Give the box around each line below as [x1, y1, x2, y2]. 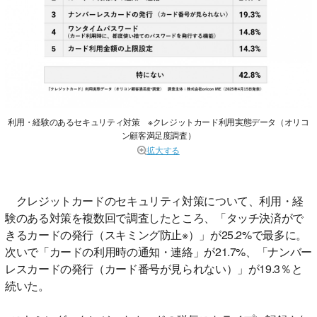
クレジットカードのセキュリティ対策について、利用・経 [5, 192, 304, 209]
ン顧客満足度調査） [121, 128, 196, 141]
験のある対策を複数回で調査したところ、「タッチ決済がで [5, 209, 304, 226]
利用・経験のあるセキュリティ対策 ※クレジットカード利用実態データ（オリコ [8, 115, 309, 127]
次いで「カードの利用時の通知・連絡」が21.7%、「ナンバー [5, 243, 312, 260]
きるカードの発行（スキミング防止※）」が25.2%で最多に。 [5, 226, 307, 243]
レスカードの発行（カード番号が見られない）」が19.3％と [5, 260, 303, 277]
